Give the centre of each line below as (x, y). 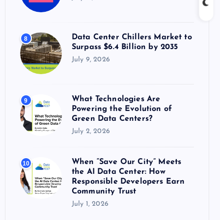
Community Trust (104, 192)
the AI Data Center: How (119, 172)
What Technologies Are (116, 99)
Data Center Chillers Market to (132, 37)
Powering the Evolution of (122, 109)
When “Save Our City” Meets (127, 162)
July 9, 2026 (91, 60)
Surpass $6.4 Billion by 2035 (125, 47)
